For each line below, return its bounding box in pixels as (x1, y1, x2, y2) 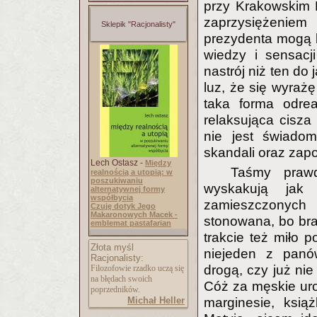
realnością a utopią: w (91, 168, 173, 176)
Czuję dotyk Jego (91, 202, 156, 210)
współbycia (91, 193, 133, 202)
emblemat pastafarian (91, 219, 171, 227)
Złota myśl (91, 242, 134, 253)
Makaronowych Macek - (91, 210, 178, 219)
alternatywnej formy (91, 185, 165, 193)
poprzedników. (91, 284, 140, 294)
